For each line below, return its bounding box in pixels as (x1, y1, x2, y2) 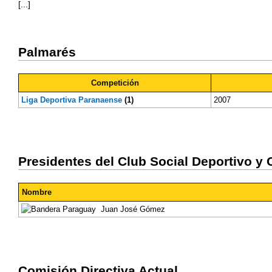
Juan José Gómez (95, 204, 165, 214)
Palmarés (18, 44, 76, 59)
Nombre (22, 187, 52, 197)
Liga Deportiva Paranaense (21, 95, 122, 104)
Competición (90, 78, 139, 87)
